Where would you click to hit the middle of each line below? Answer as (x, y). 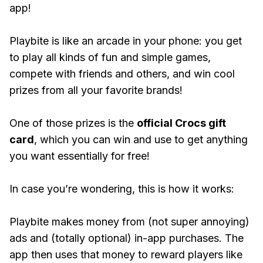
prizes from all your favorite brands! (96, 90)
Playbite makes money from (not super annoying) (129, 222)
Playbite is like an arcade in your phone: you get (126, 41)
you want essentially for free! (80, 156)
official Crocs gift (181, 123)
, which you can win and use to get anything (141, 139)
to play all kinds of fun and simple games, (110, 57)
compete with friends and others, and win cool (122, 74)
